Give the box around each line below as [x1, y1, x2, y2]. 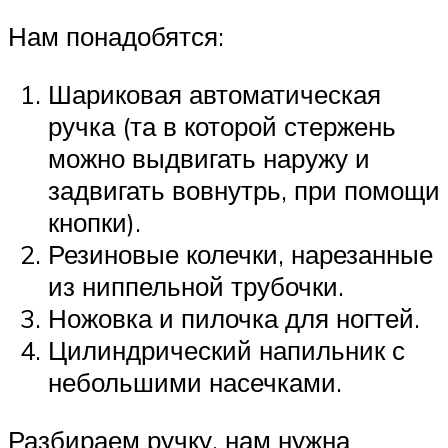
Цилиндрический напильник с [48, 334, 405, 366]
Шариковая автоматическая [48, 78, 381, 110]
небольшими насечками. [48, 366, 342, 398]
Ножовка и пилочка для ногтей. [48, 302, 420, 334]
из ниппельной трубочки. [48, 270, 344, 302]
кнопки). [48, 206, 141, 238]
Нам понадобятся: [8, 20, 224, 53]
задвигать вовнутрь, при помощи [48, 174, 440, 206]
